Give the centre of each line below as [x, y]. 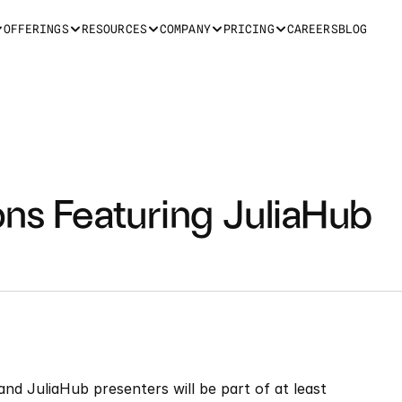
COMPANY [185, 29]
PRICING [249, 29]
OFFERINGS [36, 29]
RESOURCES [114, 29]
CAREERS [312, 29]
